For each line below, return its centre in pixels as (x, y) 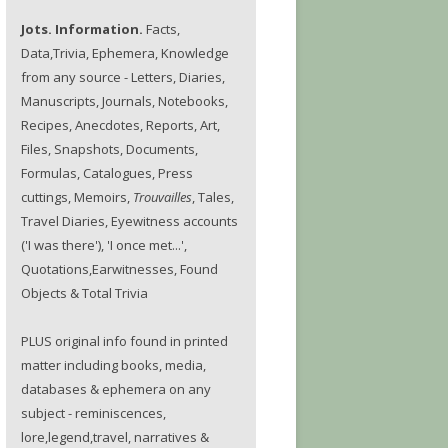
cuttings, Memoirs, (77, 197)
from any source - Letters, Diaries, (123, 77)
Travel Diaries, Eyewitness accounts (129, 221)
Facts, (163, 29)
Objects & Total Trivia (84, 293)
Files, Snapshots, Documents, (109, 149)
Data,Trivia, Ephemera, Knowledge (125, 53)
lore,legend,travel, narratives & (115, 437)
